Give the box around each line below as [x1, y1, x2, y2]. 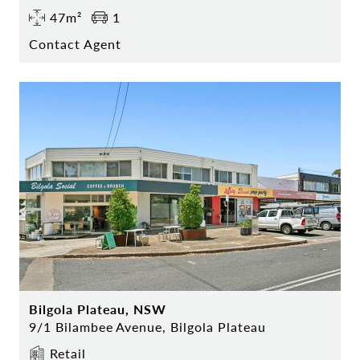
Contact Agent [29, 35, 121, 54]
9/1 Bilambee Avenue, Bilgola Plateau [29, 317, 266, 337]
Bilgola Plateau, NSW [29, 300, 167, 319]
